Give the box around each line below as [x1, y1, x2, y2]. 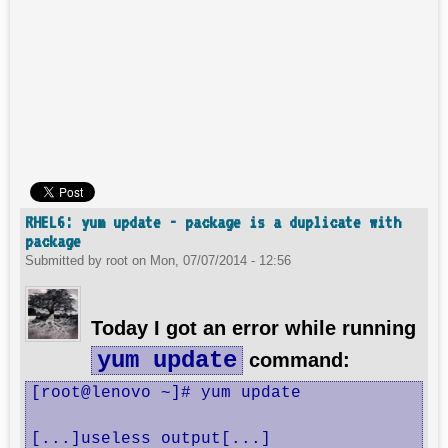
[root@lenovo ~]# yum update [31, 384, 301, 402]
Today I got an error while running [91, 317, 416, 339]
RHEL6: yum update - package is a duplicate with [25, 212, 401, 232]
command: [243, 349, 350, 371]
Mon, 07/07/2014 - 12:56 [150, 253, 291, 268]
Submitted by [25, 253, 106, 268]
